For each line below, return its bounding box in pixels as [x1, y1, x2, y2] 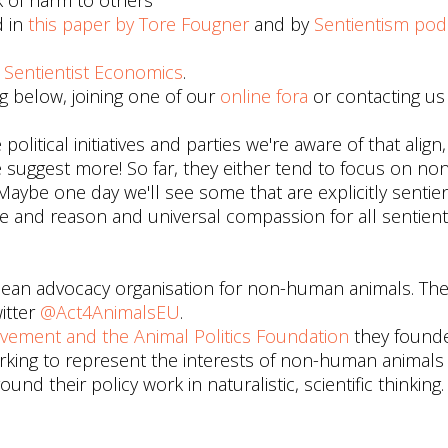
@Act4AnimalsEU [40, 300, 180, 324]
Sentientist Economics [4, 60, 183, 84]
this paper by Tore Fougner [28, 12, 249, 36]
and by [249, 12, 314, 36]
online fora [220, 84, 308, 108]
